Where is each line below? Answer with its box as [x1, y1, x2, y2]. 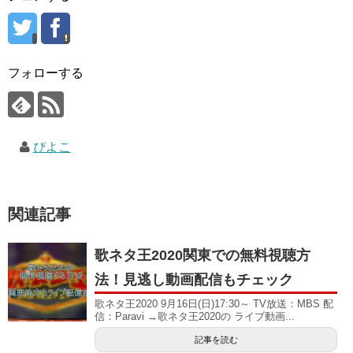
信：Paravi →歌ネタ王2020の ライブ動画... [95, 310, 295, 323]
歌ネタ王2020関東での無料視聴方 [95, 247, 310, 264]
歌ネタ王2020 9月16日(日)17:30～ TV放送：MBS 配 [95, 298, 333, 310]
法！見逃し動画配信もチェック [95, 272, 293, 288]
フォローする [8, 66, 84, 80]
